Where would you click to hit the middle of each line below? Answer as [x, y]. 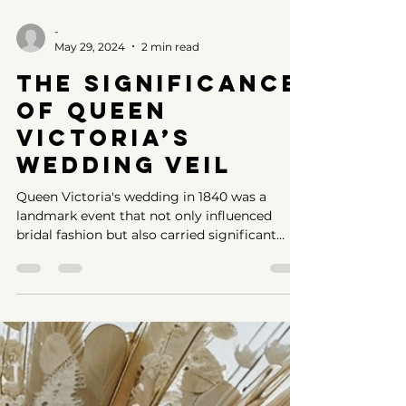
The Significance [158, 213]
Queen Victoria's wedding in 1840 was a [141, 327]
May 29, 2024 [90, 177]
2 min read [170, 177]
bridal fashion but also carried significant [146, 365]
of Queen [92, 241]
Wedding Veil [124, 295]
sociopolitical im [69, 384]
